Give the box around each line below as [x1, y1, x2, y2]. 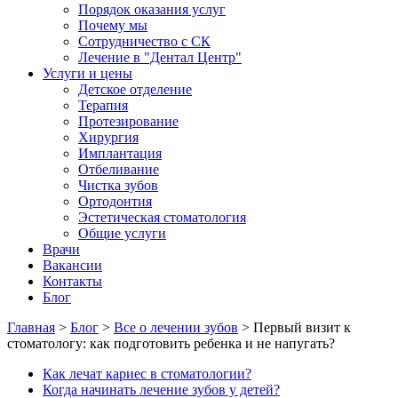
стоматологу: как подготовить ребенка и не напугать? [7, 335, 335, 351]
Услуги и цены [43, 65, 132, 81]
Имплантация [78, 145, 162, 161]
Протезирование [78, 113, 179, 129]
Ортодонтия [78, 193, 152, 209]
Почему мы [78, 17, 147, 33]
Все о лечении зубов [114, 319, 238, 335]
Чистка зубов [78, 177, 158, 193]
